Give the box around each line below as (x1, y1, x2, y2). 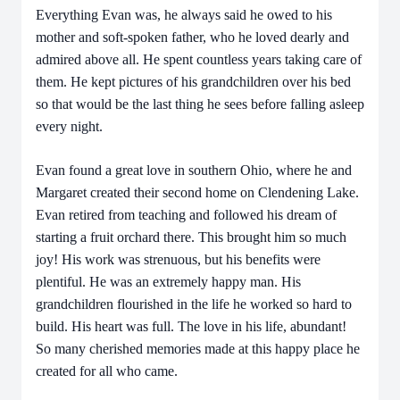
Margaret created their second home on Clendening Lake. (36, 185, 359, 200)
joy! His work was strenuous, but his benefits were (36, 252, 321, 267)
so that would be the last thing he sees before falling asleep (36, 96, 364, 112)
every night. (36, 119, 103, 134)
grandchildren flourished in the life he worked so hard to (36, 296, 352, 312)
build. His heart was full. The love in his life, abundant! (36, 319, 346, 334)
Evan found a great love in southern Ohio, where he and (36, 162, 352, 178)
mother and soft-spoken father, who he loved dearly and (36, 29, 349, 45)
